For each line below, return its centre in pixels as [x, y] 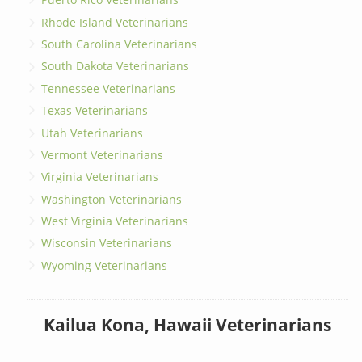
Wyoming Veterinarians [105, 265]
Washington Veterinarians [112, 199]
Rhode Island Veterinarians [115, 22]
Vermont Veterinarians [103, 154]
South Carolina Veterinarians [120, 44]
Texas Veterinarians [95, 111]
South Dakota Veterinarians [116, 66]
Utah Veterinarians [93, 133]
